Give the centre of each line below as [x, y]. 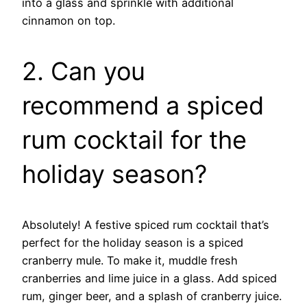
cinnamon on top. [69, 21]
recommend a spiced [143, 106]
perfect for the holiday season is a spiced [133, 243]
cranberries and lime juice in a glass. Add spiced [149, 279]
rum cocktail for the [134, 140]
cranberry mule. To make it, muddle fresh [130, 261]
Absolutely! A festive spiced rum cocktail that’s [146, 225]
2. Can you [84, 72]
